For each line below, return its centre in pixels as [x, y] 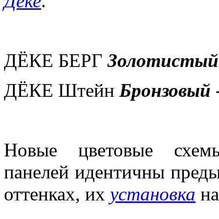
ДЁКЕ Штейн [62, 90]
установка [153, 194]
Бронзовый [165, 90]
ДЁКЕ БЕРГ [56, 60]
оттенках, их [57, 194]
